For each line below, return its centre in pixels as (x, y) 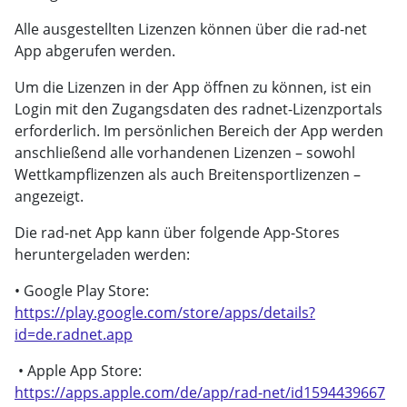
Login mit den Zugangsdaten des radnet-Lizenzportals (199, 109)
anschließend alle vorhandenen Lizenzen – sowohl (185, 153)
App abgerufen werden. (97, 51)
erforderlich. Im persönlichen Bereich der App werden (199, 131)
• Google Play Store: (82, 291)
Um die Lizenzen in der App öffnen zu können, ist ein (193, 87)
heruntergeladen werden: (104, 254)
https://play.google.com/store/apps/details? (165, 313)
